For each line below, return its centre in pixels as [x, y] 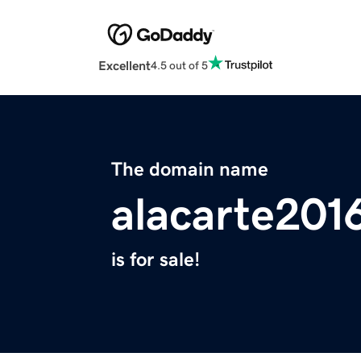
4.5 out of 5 [179, 65]
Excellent [124, 66]
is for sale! [156, 260]
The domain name [190, 170]
